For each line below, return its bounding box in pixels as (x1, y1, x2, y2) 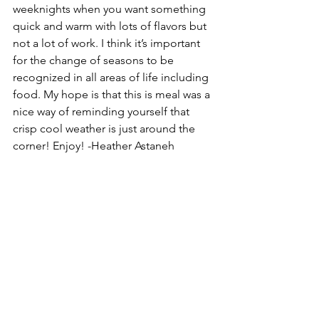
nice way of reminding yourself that (13, 105, 192, 118)
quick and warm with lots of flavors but (13, 19, 209, 33)
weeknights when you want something (13, 2, 209, 16)
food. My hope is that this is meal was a (13, 88, 213, 101)
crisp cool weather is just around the (13, 122, 198, 135)
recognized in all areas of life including (13, 70, 211, 84)
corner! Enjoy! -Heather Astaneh (13, 139, 174, 152)
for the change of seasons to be (13, 53, 177, 67)
